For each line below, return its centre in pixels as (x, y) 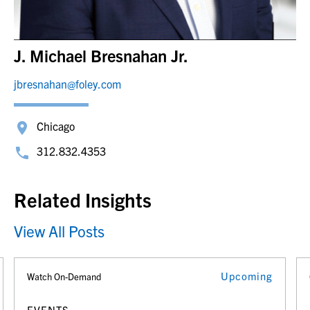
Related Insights (83, 199)
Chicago (56, 126)
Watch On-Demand (64, 276)
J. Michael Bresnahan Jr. (101, 55)
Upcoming (247, 275)
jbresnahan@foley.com (67, 84)
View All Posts (59, 230)
